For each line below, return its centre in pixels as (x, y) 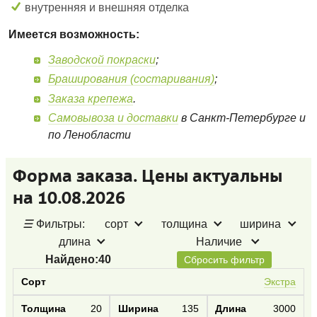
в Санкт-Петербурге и (242, 117)
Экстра (280, 282)
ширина (261, 224)
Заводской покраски (102, 60)
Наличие (221, 241)
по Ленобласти (90, 134)
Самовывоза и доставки (114, 117)
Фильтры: (60, 224)
